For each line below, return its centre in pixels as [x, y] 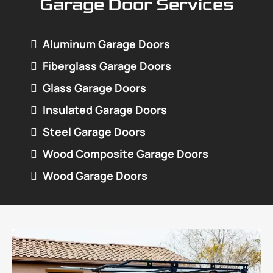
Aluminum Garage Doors [106, 44]
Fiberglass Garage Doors [107, 66]
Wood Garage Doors [95, 176]
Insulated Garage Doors [105, 110]
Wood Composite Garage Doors [126, 154]
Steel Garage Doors [94, 132]
